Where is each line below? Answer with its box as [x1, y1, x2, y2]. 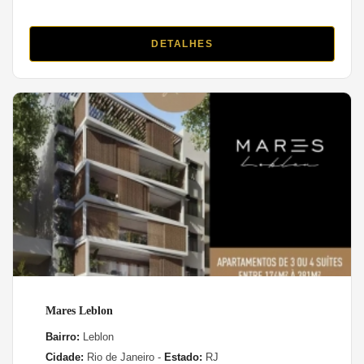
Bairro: [45, 330, 80, 343]
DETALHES [151, 37, 213, 50]
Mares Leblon [45, 304, 113, 317]
